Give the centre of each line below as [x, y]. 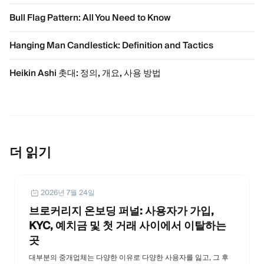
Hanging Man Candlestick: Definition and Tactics [111, 45]
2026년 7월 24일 [68, 192]
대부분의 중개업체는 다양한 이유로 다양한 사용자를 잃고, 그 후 [129, 257]
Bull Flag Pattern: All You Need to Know [90, 17]
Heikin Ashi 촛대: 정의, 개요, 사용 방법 [85, 72]
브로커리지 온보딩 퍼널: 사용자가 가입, [121, 210]
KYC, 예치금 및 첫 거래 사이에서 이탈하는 [128, 225]
